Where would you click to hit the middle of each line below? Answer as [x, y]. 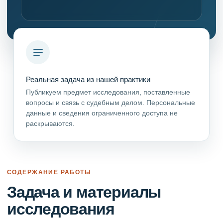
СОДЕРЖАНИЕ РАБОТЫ [49, 172]
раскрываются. [50, 123]
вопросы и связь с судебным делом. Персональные [111, 103]
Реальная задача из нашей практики [88, 80]
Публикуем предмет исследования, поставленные [108, 92]
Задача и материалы [84, 192]
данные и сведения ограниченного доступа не [102, 113]
